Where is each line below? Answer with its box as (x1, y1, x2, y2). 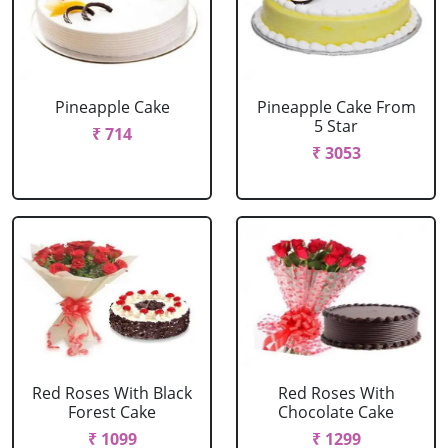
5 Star (314, 115, 358, 137)
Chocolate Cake (278, 401, 394, 423)
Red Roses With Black (32, 382, 192, 404)
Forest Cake (68, 401, 156, 423)
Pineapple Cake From (256, 96, 416, 118)
